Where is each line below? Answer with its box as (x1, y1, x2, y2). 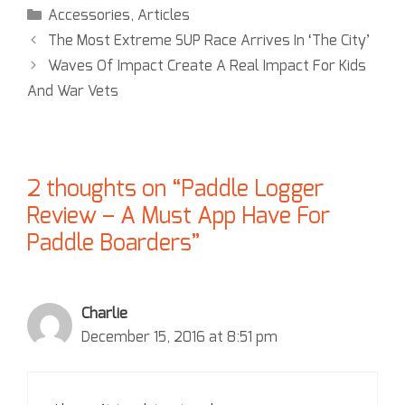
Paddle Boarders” (27, 232, 201, 256)
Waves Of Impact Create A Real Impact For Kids (47, 59, 366, 74)
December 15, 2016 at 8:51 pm (81, 330, 278, 345)
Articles (137, 8, 190, 24)
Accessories (47, 8, 130, 24)
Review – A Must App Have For (27, 205, 330, 229)
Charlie (81, 306, 127, 322)
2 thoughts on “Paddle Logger (27, 178, 324, 202)
